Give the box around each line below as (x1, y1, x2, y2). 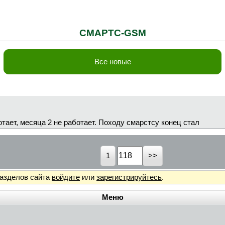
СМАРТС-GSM (79, 28, 146, 38)
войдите (52, 173, 80, 181)
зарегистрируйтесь (96, 173, 162, 181)
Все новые (94, 57, 131, 66)
